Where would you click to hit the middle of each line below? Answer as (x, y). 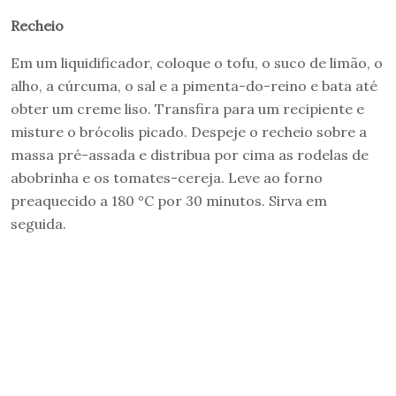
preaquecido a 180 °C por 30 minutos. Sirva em (169, 200)
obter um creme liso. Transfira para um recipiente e (187, 108)
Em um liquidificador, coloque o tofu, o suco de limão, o (197, 62)
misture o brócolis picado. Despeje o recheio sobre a (189, 131)
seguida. (38, 223)
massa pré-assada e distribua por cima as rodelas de (190, 154)
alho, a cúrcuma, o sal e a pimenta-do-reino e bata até (194, 85)
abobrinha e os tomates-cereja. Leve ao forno (167, 177)
